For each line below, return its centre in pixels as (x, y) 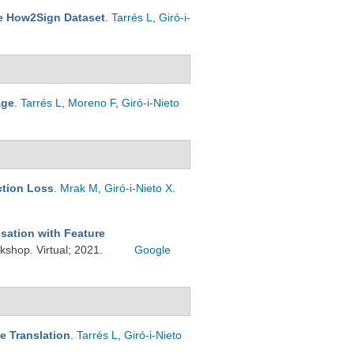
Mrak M (79, 188)
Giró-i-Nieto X (138, 188)
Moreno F (92, 103)
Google (153, 250)
